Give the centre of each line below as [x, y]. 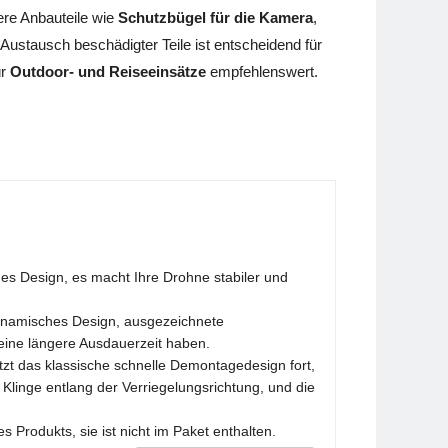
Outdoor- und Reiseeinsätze [108, 72]
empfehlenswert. [262, 72]
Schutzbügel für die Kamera [215, 18]
